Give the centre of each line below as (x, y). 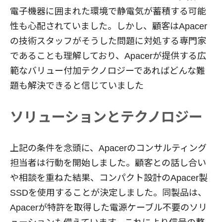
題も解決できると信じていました (77, 85)
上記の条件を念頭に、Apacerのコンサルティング (108, 148)
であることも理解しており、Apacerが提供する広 (108, 56)
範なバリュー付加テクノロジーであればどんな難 (108, 71)
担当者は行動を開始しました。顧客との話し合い (108, 163)
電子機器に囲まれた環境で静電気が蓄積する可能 (108, 11)
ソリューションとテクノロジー (106, 116)
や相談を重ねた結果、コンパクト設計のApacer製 (109, 178)
